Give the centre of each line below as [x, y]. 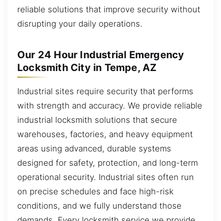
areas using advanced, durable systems [94, 148]
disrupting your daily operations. [80, 23]
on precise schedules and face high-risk [95, 191]
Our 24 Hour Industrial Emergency [101, 55]
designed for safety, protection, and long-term [108, 163]
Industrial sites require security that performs [105, 91]
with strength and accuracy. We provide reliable [110, 105]
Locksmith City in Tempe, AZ [87, 67]
